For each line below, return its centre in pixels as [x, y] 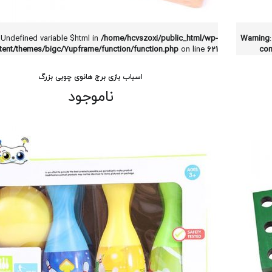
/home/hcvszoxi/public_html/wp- [159, 39]
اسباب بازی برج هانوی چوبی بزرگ [90, 77]
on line [193, 50]
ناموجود [90, 97]
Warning [255, 39]
